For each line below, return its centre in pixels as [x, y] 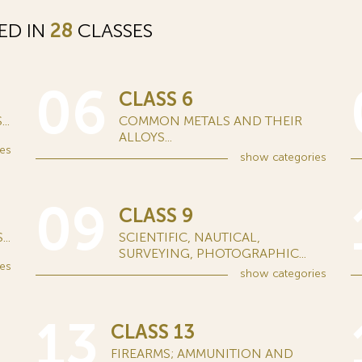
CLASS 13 [153, 332]
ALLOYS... [145, 137]
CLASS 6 [156, 99]
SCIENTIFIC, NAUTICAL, [189, 237]
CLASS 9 [156, 215]
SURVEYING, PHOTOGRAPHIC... [213, 253]
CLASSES [113, 30]
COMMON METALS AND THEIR [210, 121]
